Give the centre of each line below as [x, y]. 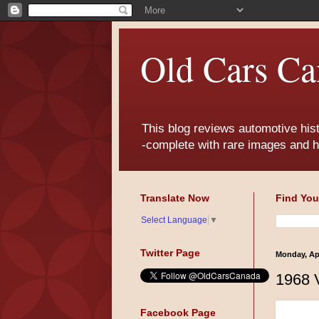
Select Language [174, 220]
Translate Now [175, 198]
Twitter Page [170, 253]
